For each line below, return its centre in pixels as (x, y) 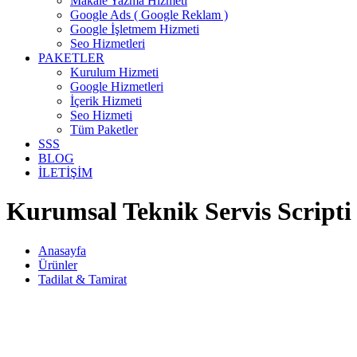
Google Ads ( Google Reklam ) (149, 15)
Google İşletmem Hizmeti (135, 29)
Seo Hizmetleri (108, 43)
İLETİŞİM (65, 173)
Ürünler (58, 265)
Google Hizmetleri (117, 86)
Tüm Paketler (104, 129)
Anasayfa (62, 250)
